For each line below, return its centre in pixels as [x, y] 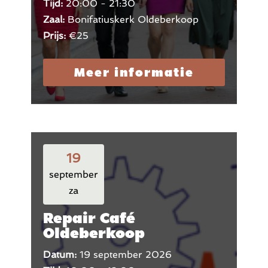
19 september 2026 [125, 254]
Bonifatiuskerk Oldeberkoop [133, 20]
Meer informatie [134, 73]
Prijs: [56, 36]
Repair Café [89, 217]
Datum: [61, 254]
